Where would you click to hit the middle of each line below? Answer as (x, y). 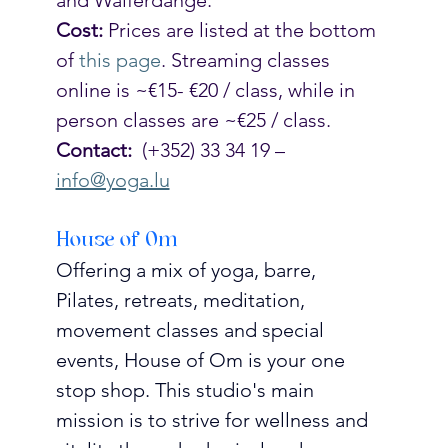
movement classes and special (192, 329)
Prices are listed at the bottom (241, 29)
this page (119, 59)
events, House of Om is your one (202, 359)
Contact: (93, 149)
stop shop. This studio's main (187, 389)
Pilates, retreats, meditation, (182, 299)
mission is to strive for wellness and (214, 419)
